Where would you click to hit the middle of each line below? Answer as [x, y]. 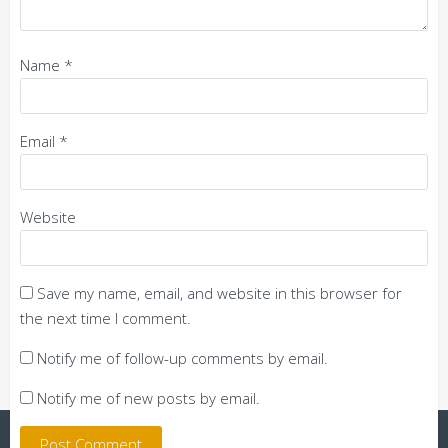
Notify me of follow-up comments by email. [182, 358]
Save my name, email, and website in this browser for [219, 293]
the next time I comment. [105, 318]
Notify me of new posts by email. [148, 398]
